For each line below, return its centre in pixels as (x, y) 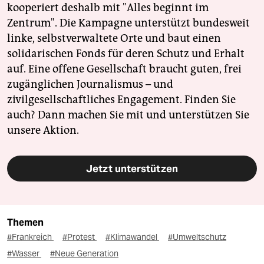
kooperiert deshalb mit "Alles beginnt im (108, 8)
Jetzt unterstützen (132, 169)
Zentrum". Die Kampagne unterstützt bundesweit (128, 23)
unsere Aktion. (43, 131)
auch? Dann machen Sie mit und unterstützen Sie (128, 115)
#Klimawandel (132, 237)
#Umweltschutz (197, 237)
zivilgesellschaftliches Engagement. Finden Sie (121, 100)
